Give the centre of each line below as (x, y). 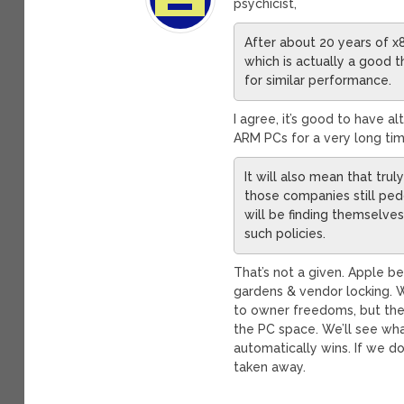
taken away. (270, 367)
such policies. (285, 233)
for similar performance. (318, 80)
